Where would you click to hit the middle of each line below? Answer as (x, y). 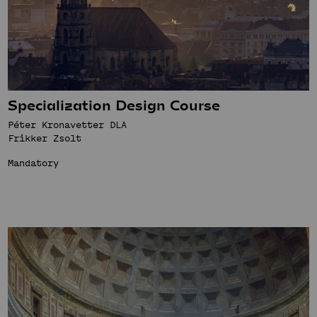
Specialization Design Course (114, 104)
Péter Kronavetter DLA (67, 125)
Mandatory (33, 163)
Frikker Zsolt (45, 138)
